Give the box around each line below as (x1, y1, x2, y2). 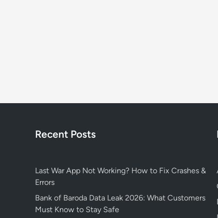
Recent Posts (35, 128, 96, 140)
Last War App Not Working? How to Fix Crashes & (35, 166, 206, 175)
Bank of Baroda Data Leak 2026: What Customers (35, 193, 205, 202)
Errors (35, 178, 54, 187)
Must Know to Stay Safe (35, 205, 119, 214)
